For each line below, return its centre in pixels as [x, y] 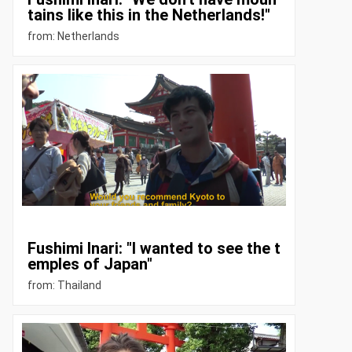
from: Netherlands [73, 37]
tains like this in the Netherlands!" [148, 15]
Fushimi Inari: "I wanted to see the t [154, 249]
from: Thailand [64, 286]
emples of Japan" [90, 264]
